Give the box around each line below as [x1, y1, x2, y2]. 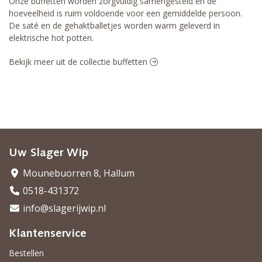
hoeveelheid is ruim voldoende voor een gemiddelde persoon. [9, 8, 242, 19]
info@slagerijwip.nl [20, 202, 106, 215]
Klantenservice [9, 228, 87, 240]
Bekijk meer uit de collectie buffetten [9, 56, 150, 68]
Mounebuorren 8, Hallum [20, 167, 135, 180]
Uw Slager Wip [9, 147, 88, 159]
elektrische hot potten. [9, 32, 94, 44]
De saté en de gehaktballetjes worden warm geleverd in [9, 20, 220, 32]
